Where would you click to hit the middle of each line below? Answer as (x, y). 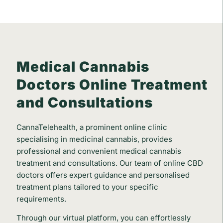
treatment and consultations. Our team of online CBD (110, 163)
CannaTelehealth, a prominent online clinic (92, 127)
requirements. (42, 199)
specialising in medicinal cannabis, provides (94, 139)
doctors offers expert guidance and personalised (103, 175)
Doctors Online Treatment (112, 84)
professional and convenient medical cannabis (99, 151)
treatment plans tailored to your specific (87, 187)
